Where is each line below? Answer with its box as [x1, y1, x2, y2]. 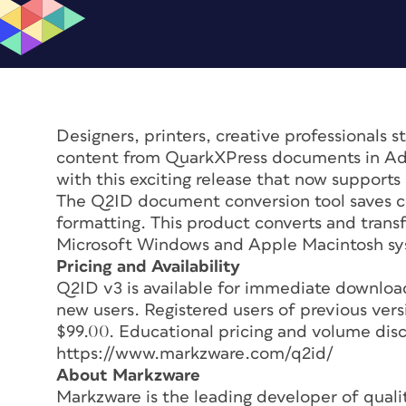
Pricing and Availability [56, 257, 240, 275]
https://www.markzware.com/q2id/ [56, 344, 333, 362]
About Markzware [56, 366, 200, 384]
